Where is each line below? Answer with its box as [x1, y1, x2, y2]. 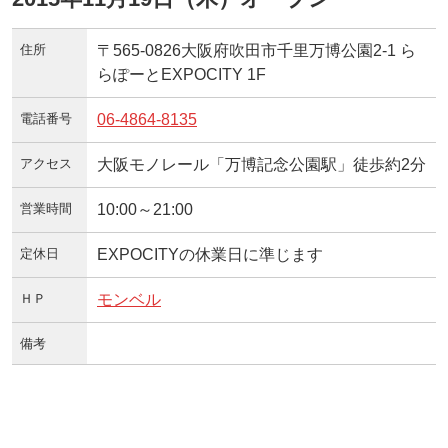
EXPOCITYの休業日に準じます [97, 245, 323, 263]
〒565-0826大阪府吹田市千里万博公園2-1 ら [97, 41, 416, 59]
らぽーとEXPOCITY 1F [97, 65, 266, 83]
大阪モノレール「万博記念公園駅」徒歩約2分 [97, 155, 426, 173]
